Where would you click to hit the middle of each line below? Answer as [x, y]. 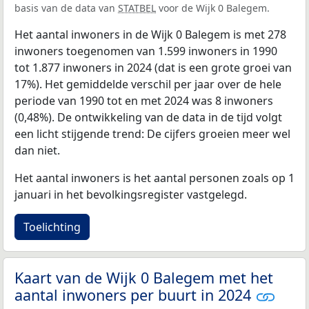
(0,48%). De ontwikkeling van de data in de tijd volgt [148, 117]
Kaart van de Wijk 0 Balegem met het [144, 277]
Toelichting [52, 227]
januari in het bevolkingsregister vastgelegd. [131, 194]
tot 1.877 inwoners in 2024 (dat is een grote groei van [153, 67]
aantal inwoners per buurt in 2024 [135, 295]
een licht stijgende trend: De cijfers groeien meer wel [152, 133]
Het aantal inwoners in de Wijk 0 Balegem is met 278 [150, 34]
